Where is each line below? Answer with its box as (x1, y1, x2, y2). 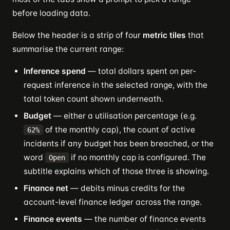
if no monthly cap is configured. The (69, 152, 206, 162)
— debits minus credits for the (68, 183, 185, 193)
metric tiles (143, 30, 186, 40)
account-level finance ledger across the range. (24, 197, 202, 207)
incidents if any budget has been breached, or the (24, 139, 214, 148)
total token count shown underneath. (24, 94, 163, 104)
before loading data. (12, 8, 90, 18)
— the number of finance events (82, 214, 206, 224)
